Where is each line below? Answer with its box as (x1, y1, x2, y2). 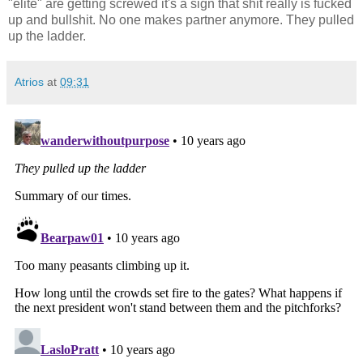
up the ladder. (8, 28, 86, 43)
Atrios (15, 75, 44, 88)
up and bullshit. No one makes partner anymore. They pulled (8, 12, 354, 27)
